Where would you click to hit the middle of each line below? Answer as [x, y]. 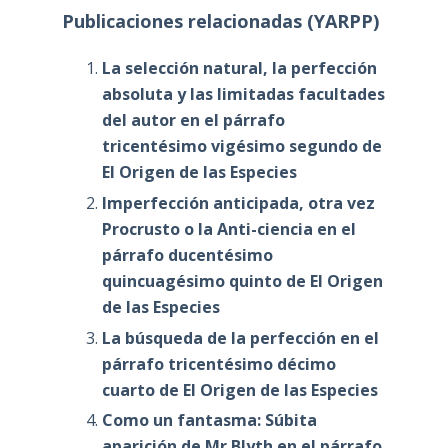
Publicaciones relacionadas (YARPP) [220, 21]
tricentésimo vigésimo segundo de [241, 146]
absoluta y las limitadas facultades [243, 94]
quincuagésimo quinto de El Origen [242, 280]
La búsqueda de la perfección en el [240, 337]
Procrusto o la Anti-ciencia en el [228, 228]
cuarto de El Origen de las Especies [239, 389]
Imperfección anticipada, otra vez [238, 202]
